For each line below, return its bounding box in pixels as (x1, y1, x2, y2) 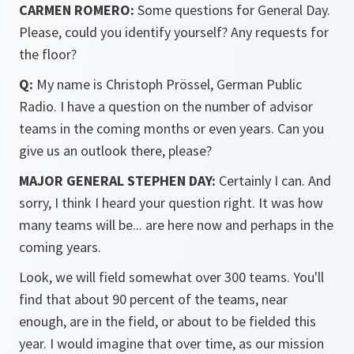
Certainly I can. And (216, 171, 331, 190)
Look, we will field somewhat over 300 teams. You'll (19, 268, 324, 286)
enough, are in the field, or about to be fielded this (19, 312, 316, 330)
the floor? (19, 45, 77, 63)
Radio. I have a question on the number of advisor (19, 97, 313, 115)
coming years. (19, 238, 101, 256)
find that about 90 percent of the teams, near (19, 290, 288, 308)
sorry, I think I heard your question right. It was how (19, 194, 323, 212)
